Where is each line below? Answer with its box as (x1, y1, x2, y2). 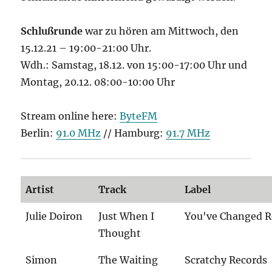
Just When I (98, 210, 155, 223)
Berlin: (21, 127, 56, 140)
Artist (25, 183, 55, 196)
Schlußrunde (21, 25, 86, 38)
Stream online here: (21, 110, 120, 123)
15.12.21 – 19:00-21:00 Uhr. (21, 42, 152, 55)
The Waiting (98, 254, 158, 267)
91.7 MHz (166, 127, 211, 140)
